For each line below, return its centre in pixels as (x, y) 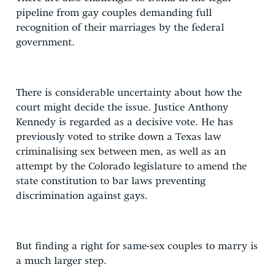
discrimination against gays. (82, 196)
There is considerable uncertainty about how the (129, 93)
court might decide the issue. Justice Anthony (122, 107)
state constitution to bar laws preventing (111, 181)
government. (45, 42)
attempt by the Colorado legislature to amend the (131, 166)
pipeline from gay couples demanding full (114, 13)
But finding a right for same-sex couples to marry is (137, 246)
